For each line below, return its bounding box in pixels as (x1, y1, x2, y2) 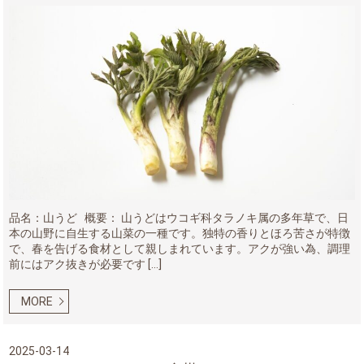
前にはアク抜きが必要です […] (9, 258, 162, 271)
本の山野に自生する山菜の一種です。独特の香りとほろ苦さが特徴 (9, 227, 351, 240)
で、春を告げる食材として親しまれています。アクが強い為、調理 (9, 242, 351, 256)
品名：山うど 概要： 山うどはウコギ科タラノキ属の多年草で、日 (9, 211, 349, 225)
